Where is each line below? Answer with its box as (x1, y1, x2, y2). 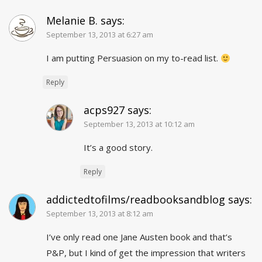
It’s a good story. (84, 142, 153, 154)
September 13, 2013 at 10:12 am (84, 119, 195, 130)
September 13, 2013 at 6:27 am (46, 29, 153, 40)
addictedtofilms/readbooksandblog (46, 192, 225, 207)
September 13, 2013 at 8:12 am (46, 208, 153, 219)
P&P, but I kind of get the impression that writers (46, 247, 246, 259)
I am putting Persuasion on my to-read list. (46, 52, 220, 64)
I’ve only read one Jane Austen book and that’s (46, 231, 232, 243)
